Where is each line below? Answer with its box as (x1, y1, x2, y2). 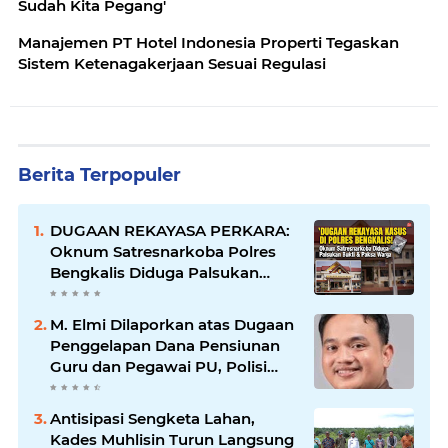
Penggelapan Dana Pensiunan (50, 335, 280, 355)
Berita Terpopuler (18, 163, 181, 186)
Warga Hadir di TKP (50, 304, 198, 324)
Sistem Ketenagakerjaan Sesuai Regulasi (18, 53, 326, 73)
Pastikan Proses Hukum (50, 377, 235, 397)
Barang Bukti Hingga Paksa (50, 283, 260, 303)
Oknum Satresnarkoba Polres (50, 241, 276, 261)
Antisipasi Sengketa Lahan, (50, 408, 255, 428)
